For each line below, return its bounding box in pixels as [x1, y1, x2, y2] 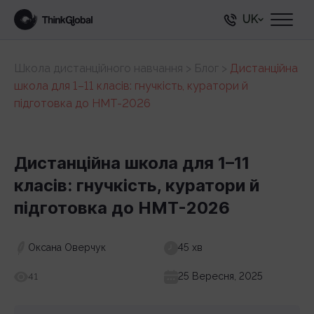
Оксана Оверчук [28, 242, 106, 253]
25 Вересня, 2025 [178, 271, 263, 282]
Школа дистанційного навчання [14, 62, 183, 75]
